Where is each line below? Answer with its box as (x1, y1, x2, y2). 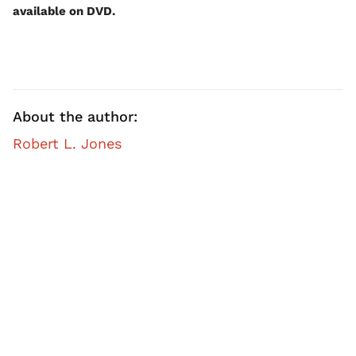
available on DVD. (13, 4, 115, 18)
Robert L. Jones (13, 135, 122, 152)
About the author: (13, 108, 137, 125)
